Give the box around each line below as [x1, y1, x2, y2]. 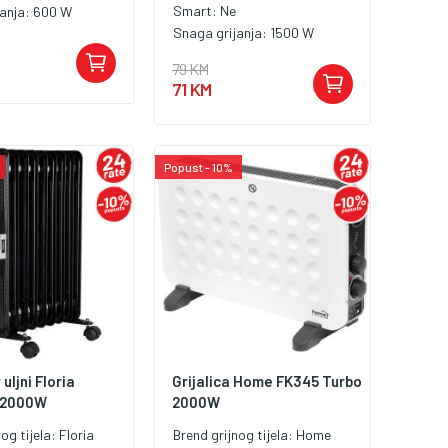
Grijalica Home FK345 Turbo [172, 372, 363, 391]
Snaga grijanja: [173, 24, 271, 42]
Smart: [173, 2, 221, 20]
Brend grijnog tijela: [173, 426, 297, 444]
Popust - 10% [164, 160, 234, 175]
